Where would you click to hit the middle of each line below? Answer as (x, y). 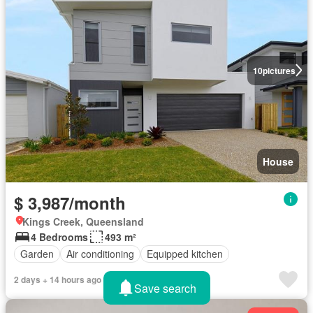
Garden (37, 254)
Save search (165, 288)
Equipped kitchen (185, 254)
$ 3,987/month (70, 202)
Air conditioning (100, 254)
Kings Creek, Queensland (83, 221)
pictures (279, 70)
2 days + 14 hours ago (58, 279)
